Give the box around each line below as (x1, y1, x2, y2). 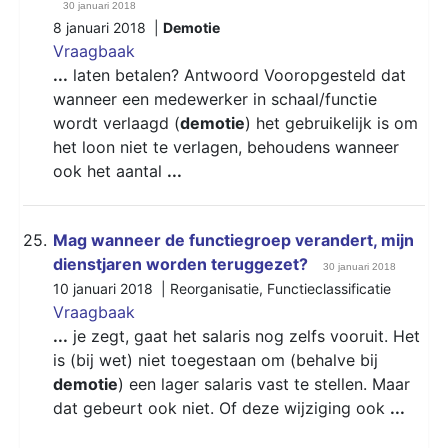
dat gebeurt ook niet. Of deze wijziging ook (53, 397, 390, 418)
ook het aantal (53, 160, 167, 181)
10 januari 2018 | (53, 279, 170, 297)
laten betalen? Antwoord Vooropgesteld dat (68, 64, 406, 85)
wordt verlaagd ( (53, 112, 180, 133)
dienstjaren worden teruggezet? (53, 253, 308, 274)
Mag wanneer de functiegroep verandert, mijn (53, 229, 414, 250)
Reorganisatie (170, 279, 259, 297)
